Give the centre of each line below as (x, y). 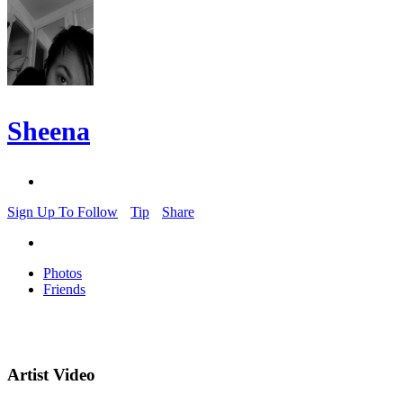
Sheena (49, 131)
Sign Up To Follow (63, 212)
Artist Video (51, 375)
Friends (64, 290)
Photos (63, 273)
